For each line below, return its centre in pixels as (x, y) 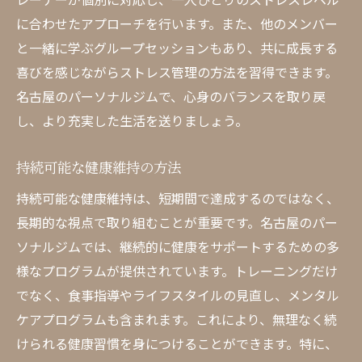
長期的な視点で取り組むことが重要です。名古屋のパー (177, 222)
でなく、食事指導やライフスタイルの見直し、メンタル (178, 295)
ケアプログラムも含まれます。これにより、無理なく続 (177, 319)
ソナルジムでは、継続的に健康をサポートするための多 (178, 246)
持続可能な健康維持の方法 (99, 167)
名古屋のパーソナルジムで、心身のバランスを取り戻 (171, 96)
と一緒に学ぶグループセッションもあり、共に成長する (177, 48)
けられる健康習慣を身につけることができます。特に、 (177, 343)
